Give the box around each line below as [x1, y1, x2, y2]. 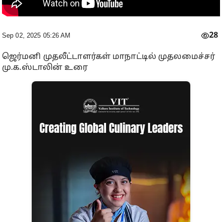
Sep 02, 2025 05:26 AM [2, 32, 71, 39]
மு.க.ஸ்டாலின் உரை [2, 63, 88, 73]
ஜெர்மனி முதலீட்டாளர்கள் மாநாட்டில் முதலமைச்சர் [2, 52, 216, 62]
